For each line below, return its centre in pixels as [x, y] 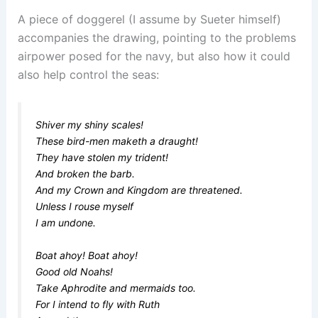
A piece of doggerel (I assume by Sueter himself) [149, 19]
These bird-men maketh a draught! [116, 141]
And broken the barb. [85, 174]
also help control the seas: [88, 74]
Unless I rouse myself [84, 207]
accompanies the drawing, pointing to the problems [157, 37]
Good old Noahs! [74, 271]
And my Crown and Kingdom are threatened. [139, 190]
